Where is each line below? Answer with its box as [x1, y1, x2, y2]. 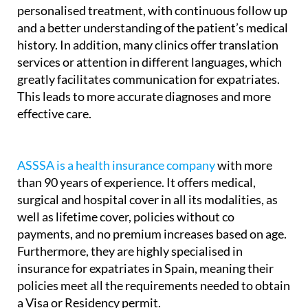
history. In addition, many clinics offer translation [17, 37, 278, 53]
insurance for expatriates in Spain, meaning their [17, 261, 274, 276]
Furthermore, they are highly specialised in [17, 243, 243, 259]
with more [215, 157, 272, 173]
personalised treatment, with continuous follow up [17, 3, 287, 19]
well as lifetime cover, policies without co [17, 209, 234, 225]
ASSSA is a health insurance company [17, 157, 215, 173]
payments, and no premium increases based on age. [17, 226, 287, 242]
